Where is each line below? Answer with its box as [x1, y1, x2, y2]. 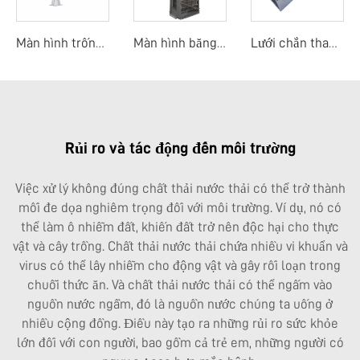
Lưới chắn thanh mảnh [328, 36, 337, 50]
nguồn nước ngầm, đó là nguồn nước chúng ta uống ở [27, 297, 333, 311]
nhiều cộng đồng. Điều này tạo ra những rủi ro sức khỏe [22, 316, 338, 330]
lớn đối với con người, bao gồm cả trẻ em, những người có [16, 335, 344, 350]
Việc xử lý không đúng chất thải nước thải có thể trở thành [14, 181, 346, 195]
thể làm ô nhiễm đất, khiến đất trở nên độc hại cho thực [21, 219, 339, 234]
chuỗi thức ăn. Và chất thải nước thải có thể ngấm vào [27, 277, 333, 292]
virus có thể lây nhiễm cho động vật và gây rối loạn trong [19, 258, 341, 272]
